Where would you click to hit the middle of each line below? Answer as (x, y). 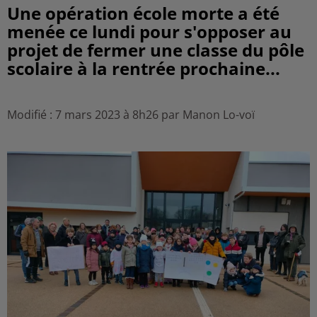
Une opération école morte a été (143, 13)
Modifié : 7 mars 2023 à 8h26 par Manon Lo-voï (131, 115)
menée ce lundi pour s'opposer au (149, 31)
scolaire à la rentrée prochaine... (144, 68)
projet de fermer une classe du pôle (156, 50)
